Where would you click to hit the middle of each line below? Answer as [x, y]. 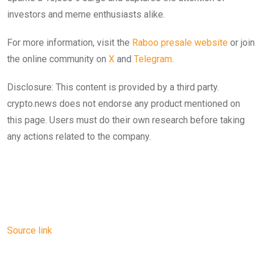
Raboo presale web [171, 42]
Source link [30, 230]
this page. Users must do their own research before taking [126, 120]
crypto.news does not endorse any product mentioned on [124, 103]
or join [241, 42]
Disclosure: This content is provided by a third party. [113, 87]
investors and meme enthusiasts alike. [86, 14]
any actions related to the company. [79, 136]
